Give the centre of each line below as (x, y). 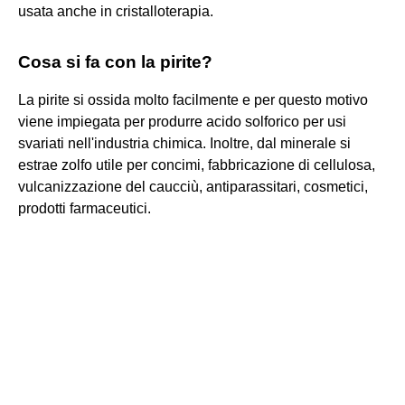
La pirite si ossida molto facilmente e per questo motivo (193, 99)
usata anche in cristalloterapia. (116, 11)
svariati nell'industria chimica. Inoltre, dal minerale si (184, 143)
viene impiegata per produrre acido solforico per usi (182, 121)
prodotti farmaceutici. (85, 208)
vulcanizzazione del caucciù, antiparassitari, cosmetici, (193, 186)
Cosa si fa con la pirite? (115, 61)
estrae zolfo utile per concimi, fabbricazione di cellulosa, (197, 165)
